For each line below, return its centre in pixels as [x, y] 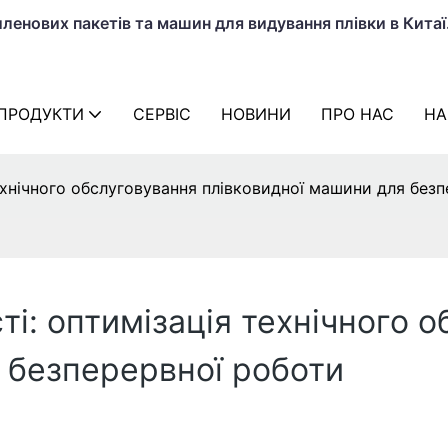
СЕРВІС [162, 114]
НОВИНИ [256, 114]
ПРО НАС [357, 114]
